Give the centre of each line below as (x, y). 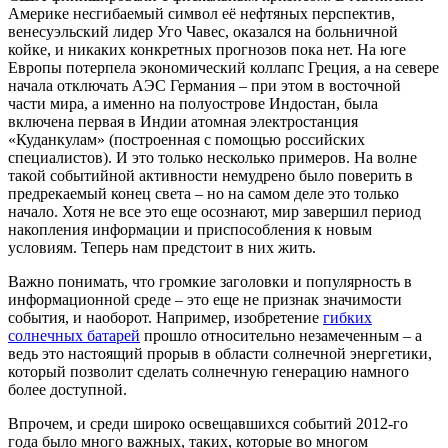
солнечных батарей (74, 335)
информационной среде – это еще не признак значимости (205, 299)
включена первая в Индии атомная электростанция (183, 121)
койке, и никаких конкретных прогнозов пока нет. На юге (207, 49)
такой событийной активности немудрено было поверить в (210, 175)
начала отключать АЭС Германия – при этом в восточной (204, 85)
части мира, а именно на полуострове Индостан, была (193, 103)
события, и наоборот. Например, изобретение (165, 317)
